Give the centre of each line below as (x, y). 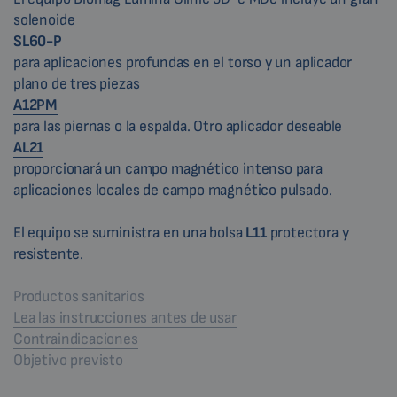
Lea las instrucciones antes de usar (125, 317)
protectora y (307, 232)
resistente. (49, 253)
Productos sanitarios (79, 296)
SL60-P (38, 41)
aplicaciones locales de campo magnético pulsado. (173, 190)
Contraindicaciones (76, 339)
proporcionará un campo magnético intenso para (168, 168)
